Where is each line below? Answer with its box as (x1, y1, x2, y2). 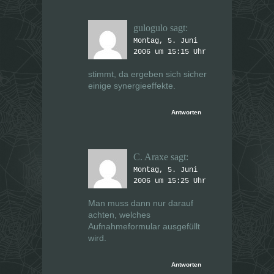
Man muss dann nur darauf (88, 198, 193, 209)
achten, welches (88, 210, 150, 220)
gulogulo (133, 23, 168, 34)
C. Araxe (133, 152, 168, 163)
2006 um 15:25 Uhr (133, 177, 206, 186)
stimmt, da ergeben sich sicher (88, 69, 207, 80)
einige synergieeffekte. (88, 81, 176, 91)
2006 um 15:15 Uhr (133, 48, 206, 57)
